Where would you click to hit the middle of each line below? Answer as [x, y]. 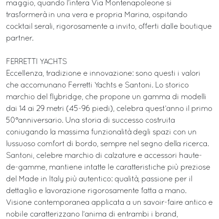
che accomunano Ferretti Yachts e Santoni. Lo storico [97, 85]
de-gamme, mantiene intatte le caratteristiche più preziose [108, 167]
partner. [20, 38]
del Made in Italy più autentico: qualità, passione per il [99, 179]
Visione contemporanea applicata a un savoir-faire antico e [109, 203]
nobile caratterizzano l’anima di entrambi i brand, [92, 214]
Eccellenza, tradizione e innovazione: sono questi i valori [103, 74]
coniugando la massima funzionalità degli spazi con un [101, 132]
